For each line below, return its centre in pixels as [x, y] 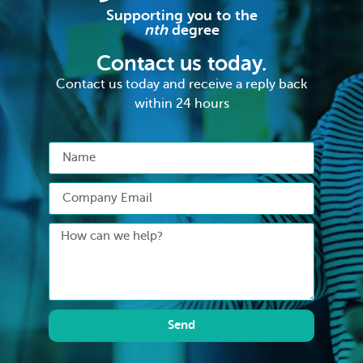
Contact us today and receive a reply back [181, 85]
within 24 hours [181, 104]
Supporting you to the [181, 16]
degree [193, 30]
